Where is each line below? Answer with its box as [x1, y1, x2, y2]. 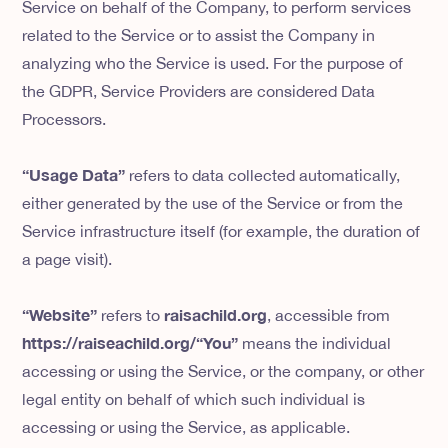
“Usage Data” [22, 165, 130, 185]
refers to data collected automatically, [129, 166, 401, 185]
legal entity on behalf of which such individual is [22, 390, 366, 409]
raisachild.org [164, 305, 268, 325]
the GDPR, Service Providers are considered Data [22, 82, 376, 101]
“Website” [22, 305, 98, 325]
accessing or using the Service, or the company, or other [22, 362, 425, 381]
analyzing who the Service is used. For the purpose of [22, 54, 404, 73]
